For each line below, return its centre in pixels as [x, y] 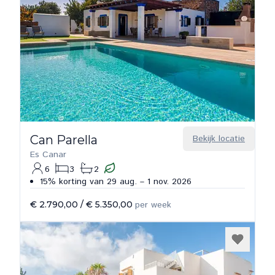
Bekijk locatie [219, 139]
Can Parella [64, 140]
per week [153, 205]
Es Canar [48, 155]
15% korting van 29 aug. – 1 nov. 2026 [116, 182]
